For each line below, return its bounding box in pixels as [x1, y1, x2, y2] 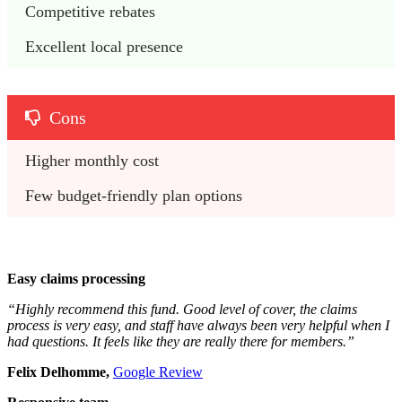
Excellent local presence [25, 37, 183, 56]
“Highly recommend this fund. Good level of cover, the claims [7, 301, 357, 317]
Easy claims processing [7, 270, 145, 286]
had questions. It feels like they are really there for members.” [7, 333, 354, 349]
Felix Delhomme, [7, 363, 113, 380]
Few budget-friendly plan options [25, 186, 247, 205]
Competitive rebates [25, 2, 155, 21]
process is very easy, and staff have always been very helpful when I [7, 317, 389, 333]
